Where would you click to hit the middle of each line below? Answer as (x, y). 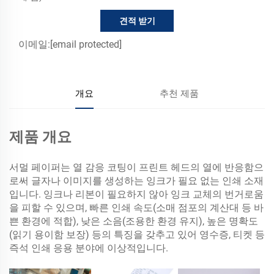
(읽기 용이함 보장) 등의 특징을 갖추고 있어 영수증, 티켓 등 (137, 234)
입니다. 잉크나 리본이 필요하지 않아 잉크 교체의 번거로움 (136, 194)
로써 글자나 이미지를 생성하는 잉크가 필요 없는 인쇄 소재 (136, 180)
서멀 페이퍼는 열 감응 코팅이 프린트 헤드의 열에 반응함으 (136, 167)
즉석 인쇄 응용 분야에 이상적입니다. (89, 248)
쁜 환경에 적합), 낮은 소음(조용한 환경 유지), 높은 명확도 (134, 221)
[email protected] (86, 44)
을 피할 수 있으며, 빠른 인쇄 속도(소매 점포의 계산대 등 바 (136, 207)
